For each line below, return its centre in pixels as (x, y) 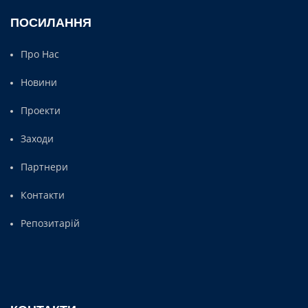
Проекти (41, 110)
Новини (39, 82)
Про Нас (40, 54)
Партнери (44, 166)
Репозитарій (50, 223)
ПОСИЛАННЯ (51, 22)
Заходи (37, 138)
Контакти (43, 195)
